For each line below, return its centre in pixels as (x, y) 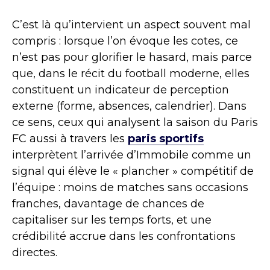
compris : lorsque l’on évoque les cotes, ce (125, 41)
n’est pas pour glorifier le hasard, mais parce (132, 58)
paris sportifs (166, 139)
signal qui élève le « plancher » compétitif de (133, 171)
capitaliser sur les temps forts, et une (112, 220)
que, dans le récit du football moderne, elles (131, 74)
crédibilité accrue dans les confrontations (124, 237)
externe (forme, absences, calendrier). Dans (129, 106)
